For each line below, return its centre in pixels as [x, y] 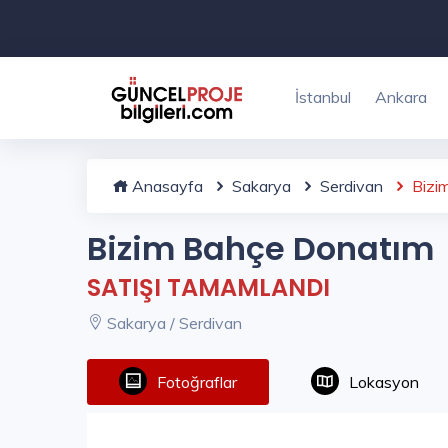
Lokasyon [384, 382]
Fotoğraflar [197, 382]
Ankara [401, 97]
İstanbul [323, 97]
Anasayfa [165, 186]
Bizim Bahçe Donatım [260, 248]
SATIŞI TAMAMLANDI [208, 287]
